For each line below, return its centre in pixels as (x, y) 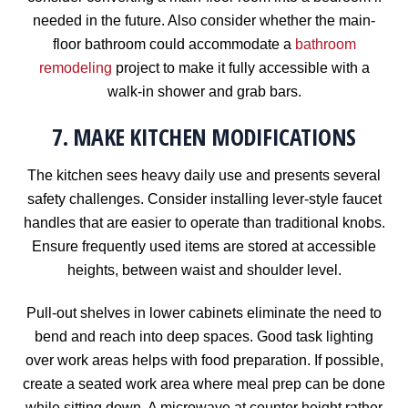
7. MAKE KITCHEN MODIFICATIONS (204, 138)
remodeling (75, 67)
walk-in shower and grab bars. (204, 91)
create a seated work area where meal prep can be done (204, 383)
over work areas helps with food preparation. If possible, (204, 360)
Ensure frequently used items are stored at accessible (204, 247)
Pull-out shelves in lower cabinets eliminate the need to (204, 312)
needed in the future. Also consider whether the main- (204, 20)
